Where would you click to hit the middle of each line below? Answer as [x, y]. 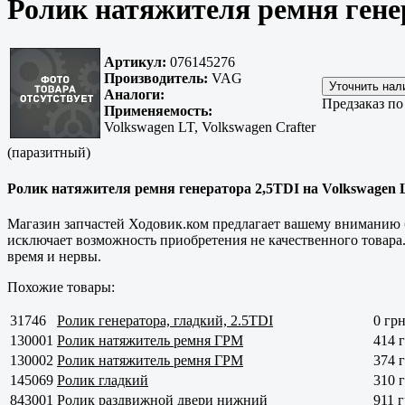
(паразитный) [49, 153]
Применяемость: [158, 111]
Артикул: [135, 62]
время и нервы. [54, 256]
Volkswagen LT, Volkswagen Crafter [210, 127]
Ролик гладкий [103, 380]
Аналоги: [134, 95]
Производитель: [156, 79]
